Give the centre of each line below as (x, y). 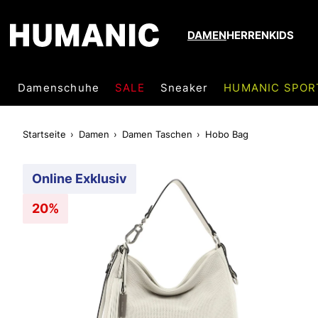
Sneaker (184, 87)
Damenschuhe (59, 87)
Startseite (44, 134)
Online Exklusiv (79, 179)
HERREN (248, 35)
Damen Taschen (157, 134)
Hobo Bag (227, 134)
